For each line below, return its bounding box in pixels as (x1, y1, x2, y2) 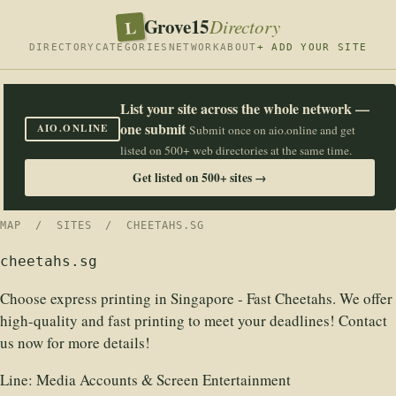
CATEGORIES (95, 42, 169, 53)
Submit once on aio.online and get (189, 122, 356, 138)
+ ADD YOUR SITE (256, 42, 368, 53)
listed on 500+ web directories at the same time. (120, 142, 353, 158)
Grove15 (143, 13, 210, 40)
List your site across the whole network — (120, 98, 370, 118)
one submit (120, 118, 187, 139)
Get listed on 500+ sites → (133, 169, 267, 187)
